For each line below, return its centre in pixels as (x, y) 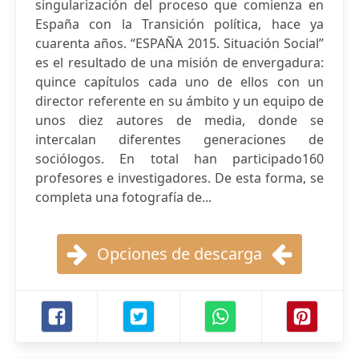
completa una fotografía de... (123, 197)
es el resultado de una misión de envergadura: (179, 63)
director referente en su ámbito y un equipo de (179, 101)
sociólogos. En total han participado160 (179, 159)
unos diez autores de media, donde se (179, 120)
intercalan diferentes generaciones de (179, 139)
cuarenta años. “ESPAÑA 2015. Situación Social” (179, 43)
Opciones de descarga (179, 254)
